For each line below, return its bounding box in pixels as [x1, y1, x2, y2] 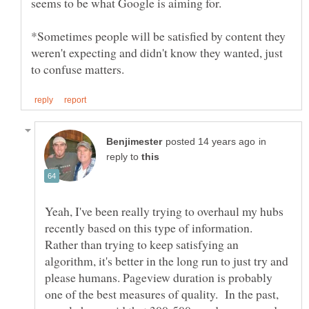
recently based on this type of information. [45, 219, 257, 237]
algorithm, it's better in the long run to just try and [45, 252, 288, 270]
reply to [106, 152, 141, 163]
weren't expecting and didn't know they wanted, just [31, 44, 283, 61]
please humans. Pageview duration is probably [45, 269, 272, 286]
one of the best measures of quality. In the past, [45, 286, 279, 303]
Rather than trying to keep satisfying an [45, 236, 239, 253]
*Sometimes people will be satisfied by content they [31, 28, 286, 45]
